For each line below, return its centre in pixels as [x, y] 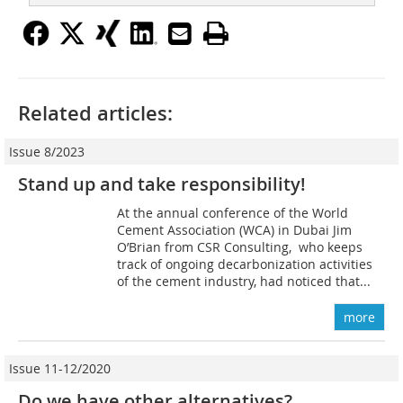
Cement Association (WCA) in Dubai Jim [235, 229]
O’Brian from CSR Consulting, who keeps [240, 246]
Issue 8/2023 [47, 151]
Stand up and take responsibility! [162, 184]
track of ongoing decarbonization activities [245, 264]
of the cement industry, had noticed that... [244, 281]
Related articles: [95, 113]
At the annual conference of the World [233, 212]
